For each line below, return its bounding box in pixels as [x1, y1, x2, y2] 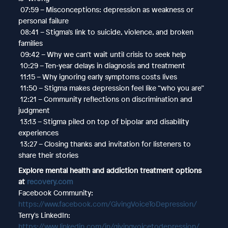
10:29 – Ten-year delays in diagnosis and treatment [18, 60, 185, 70]
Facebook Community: [18, 187, 93, 197]
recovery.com [26, 176, 73, 186]
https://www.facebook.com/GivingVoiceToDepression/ [18, 198, 197, 209]
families [18, 38, 43, 48]
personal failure [18, 15, 69, 25]
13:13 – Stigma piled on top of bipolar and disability [18, 116, 189, 126]
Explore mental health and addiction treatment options [18, 165, 202, 175]
